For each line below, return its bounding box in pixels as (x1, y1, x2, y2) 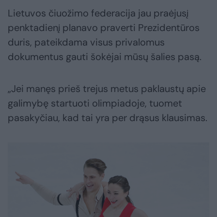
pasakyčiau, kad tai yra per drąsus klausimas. (8, 111, 207, 124)
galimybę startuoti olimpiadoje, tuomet (8, 97, 182, 110)
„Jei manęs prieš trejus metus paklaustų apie (8, 82, 206, 95)
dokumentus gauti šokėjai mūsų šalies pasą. (8, 50, 201, 63)
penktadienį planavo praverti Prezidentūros (8, 21, 200, 34)
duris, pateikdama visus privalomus (8, 36, 165, 49)
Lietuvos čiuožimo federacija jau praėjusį (8, 7, 188, 20)
